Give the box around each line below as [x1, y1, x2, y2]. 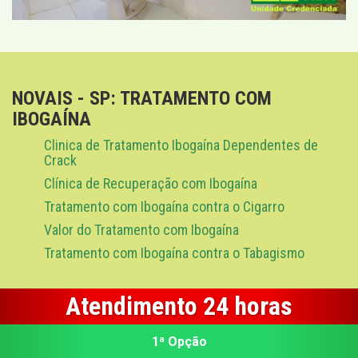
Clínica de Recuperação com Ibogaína [44, 174, 257, 192]
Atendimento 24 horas [66, 290, 292, 321]
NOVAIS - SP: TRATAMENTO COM [12, 86, 272, 109]
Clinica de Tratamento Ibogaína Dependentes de [44, 136, 318, 153]
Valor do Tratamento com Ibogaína [44, 221, 239, 238]
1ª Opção [151, 333, 207, 349]
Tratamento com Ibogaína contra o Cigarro [44, 197, 284, 215]
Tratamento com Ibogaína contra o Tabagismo [44, 244, 304, 261]
